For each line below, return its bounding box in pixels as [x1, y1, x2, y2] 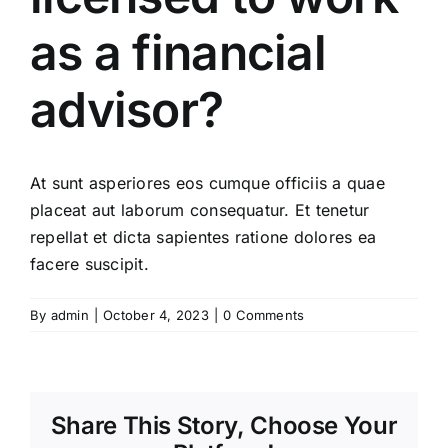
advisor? [30, 79, 224, 139]
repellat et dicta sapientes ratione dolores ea [30, 226, 377, 247]
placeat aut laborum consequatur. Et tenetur [30, 199, 370, 220]
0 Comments [223, 306, 305, 323]
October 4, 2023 [103, 306, 209, 323]
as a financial [30, 22, 326, 82]
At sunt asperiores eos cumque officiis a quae [30, 172, 385, 193]
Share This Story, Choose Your [50, 410, 398, 440]
